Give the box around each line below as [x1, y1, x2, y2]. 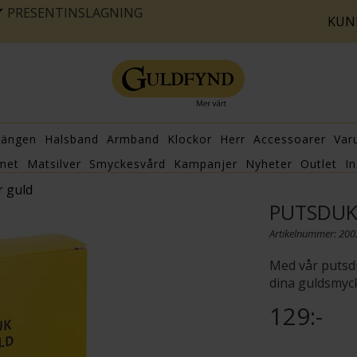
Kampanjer [174, 156, 237, 172]
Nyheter [245, 156, 292, 172]
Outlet [300, 156, 337, 172]
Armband [107, 131, 159, 147]
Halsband [45, 131, 99, 147]
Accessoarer [253, 131, 326, 147]
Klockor [167, 131, 212, 147]
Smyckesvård [89, 156, 166, 172]
